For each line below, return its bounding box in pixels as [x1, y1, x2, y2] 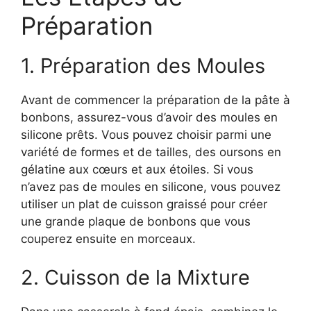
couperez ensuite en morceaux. [21, 232, 196, 246]
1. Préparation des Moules [21, 53, 265, 78]
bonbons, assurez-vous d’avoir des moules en [21, 110, 278, 125]
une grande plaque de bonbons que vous [21, 215, 251, 229]
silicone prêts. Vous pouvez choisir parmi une [21, 128, 271, 142]
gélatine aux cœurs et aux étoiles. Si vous [21, 162, 253, 177]
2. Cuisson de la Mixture [21, 264, 250, 289]
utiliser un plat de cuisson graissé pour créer [21, 197, 267, 212]
